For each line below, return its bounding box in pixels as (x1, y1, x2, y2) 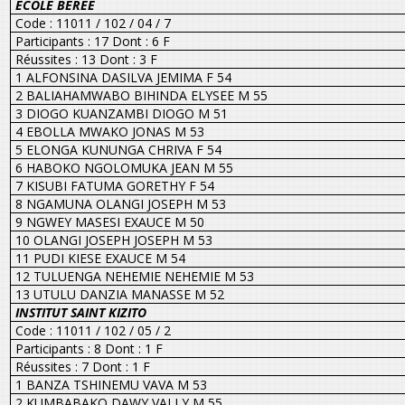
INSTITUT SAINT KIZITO (14, 303, 146, 321)
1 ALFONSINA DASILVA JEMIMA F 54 (14, 68, 231, 86)
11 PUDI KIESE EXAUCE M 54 (14, 249, 185, 267)
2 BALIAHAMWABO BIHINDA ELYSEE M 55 (14, 86, 268, 104)
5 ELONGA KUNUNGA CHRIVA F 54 (14, 140, 221, 158)
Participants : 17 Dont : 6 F (14, 32, 170, 50)
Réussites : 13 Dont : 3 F (14, 50, 157, 68)
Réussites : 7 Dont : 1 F (14, 357, 150, 375)
